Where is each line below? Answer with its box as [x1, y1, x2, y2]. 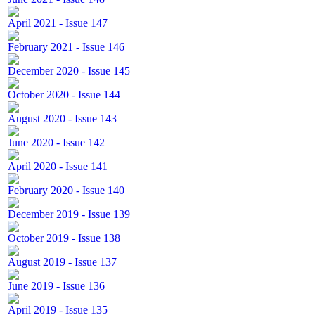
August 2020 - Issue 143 [8, 112, 117, 124]
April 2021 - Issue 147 [8, 17, 108, 29]
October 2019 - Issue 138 [8, 232, 120, 244]
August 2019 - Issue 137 [8, 256, 117, 268]
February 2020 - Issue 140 [8, 184, 124, 196]
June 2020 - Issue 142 [8, 136, 105, 148]
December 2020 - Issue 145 [8, 65, 130, 77]
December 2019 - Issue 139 [8, 208, 130, 220]
